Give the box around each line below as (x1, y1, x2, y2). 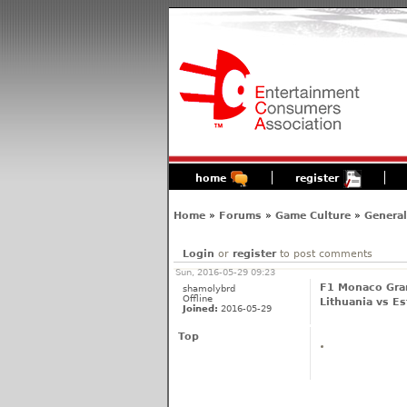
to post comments (275, 247, 372, 260)
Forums (218, 209, 262, 222)
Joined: (182, 303, 218, 313)
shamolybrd (182, 283, 235, 293)
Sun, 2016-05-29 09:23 (174, 266, 275, 277)
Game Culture (274, 209, 351, 222)
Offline (182, 293, 213, 303)
